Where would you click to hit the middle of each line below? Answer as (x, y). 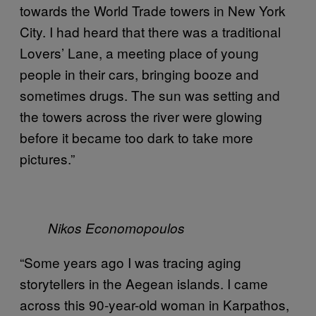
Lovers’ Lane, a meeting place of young (139, 52)
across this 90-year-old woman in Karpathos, (154, 304)
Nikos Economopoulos (116, 227)
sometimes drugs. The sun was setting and (150, 95)
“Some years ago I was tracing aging (130, 262)
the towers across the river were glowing (141, 116)
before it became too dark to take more (136, 137)
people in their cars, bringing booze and (139, 73)
